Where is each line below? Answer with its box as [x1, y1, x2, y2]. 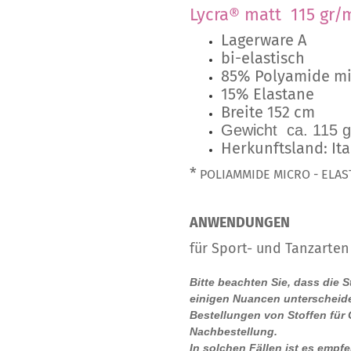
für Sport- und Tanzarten [190, 240, 349, 257]
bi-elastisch [221, 49, 305, 67]
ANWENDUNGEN [190, 214, 290, 231]
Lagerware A [221, 31, 306, 49]
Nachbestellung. [190, 325, 277, 338]
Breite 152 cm [221, 103, 315, 121]
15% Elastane [221, 85, 314, 103]
